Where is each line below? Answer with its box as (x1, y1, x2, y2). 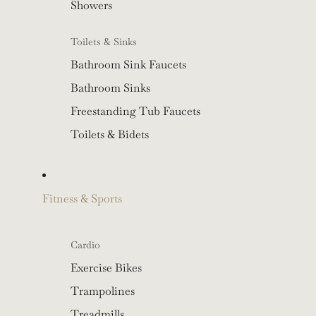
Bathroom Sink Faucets (71, 57, 186, 73)
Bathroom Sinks (71, 80, 150, 96)
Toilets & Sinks (71, 35, 137, 49)
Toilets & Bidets (71, 127, 149, 142)
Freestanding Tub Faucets (71, 104, 200, 119)
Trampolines (71, 284, 135, 299)
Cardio (71, 238, 100, 252)
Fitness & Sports (42, 191, 122, 207)
